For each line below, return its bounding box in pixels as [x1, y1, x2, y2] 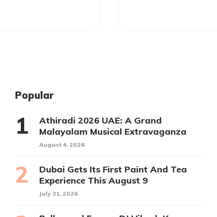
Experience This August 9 [39, 174, 148, 186]
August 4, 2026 [39, 140, 85, 148]
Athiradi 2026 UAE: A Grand [39, 114, 162, 126]
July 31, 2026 [39, 189, 78, 197]
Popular [15, 89, 54, 101]
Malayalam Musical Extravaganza [39, 125, 189, 137]
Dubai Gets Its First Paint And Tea [39, 163, 187, 175]
